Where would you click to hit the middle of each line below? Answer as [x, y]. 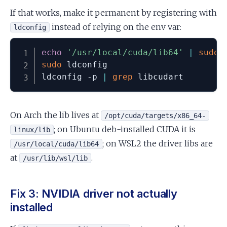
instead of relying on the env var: [116, 27]
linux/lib [32, 129]
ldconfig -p [72, 77]
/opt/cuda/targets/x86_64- [155, 115]
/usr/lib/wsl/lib [55, 158]
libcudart [158, 77]
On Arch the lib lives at [55, 115]
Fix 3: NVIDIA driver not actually [94, 193]
